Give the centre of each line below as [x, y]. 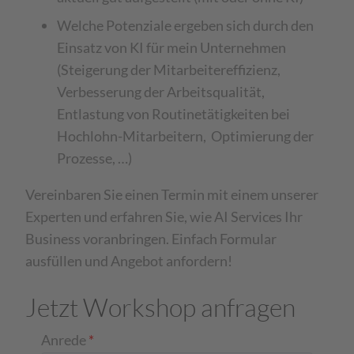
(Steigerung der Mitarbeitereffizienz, [169, 70]
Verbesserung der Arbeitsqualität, [161, 92]
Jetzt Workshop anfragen [161, 307]
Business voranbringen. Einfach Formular [151, 239]
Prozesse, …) [95, 158]
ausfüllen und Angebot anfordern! [129, 261]
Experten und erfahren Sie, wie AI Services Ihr [164, 217]
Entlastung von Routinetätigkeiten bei [174, 114]
